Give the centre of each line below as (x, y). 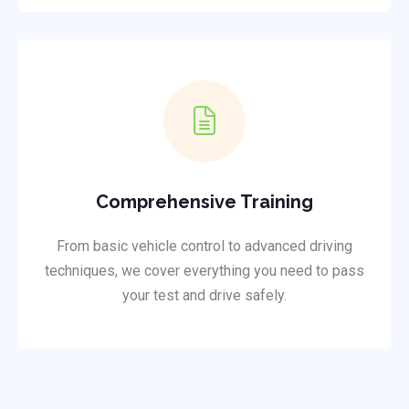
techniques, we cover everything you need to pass (204, 271)
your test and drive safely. (204, 296)
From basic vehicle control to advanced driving (204, 246)
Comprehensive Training (204, 202)
